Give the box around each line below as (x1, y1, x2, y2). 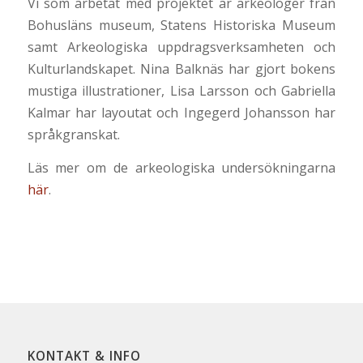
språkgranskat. (27, 126, 120, 144)
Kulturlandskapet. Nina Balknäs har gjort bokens (27, 60, 336, 79)
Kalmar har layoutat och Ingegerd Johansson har (27, 104, 336, 122)
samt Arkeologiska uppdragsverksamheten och (27, 38, 336, 57)
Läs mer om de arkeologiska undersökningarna (27, 158, 336, 177)
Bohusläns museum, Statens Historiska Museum (27, 16, 336, 35)
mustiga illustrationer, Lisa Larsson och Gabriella (27, 82, 336, 100)
